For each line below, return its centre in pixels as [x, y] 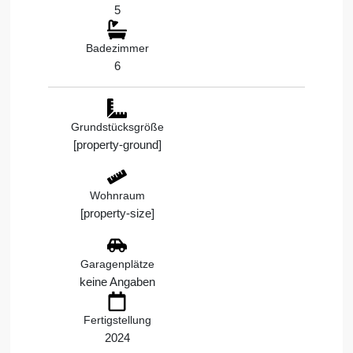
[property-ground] [117, 144]
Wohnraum [117, 195]
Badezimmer [117, 48]
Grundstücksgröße [117, 126]
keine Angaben [117, 281]
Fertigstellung [117, 320]
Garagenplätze [117, 264]
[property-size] [117, 213]
